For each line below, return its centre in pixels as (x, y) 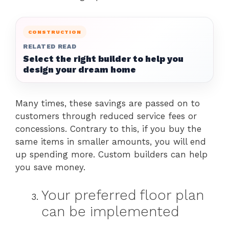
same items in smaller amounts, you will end (111, 142)
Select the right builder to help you (103, 59)
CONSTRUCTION (55, 32)
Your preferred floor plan (123, 195)
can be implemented (110, 211)
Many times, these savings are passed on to (108, 103)
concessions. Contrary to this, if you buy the (108, 129)
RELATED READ (50, 47)
